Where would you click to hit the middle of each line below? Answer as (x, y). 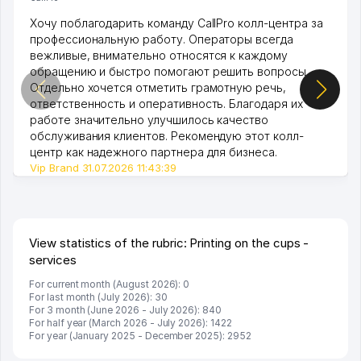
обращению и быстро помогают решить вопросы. (169, 71)
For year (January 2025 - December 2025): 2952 (140, 335)
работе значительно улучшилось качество (149, 119)
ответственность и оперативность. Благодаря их (166, 103)
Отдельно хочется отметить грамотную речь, (158, 87)
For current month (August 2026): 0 (110, 284)
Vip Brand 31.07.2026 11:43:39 (103, 167)
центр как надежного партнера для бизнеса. (154, 151)
